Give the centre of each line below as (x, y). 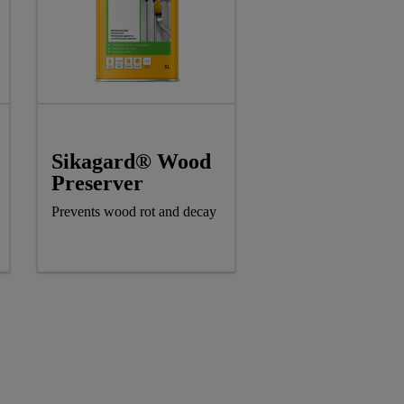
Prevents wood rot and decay (134, 211)
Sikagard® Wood (131, 161)
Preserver (97, 183)
